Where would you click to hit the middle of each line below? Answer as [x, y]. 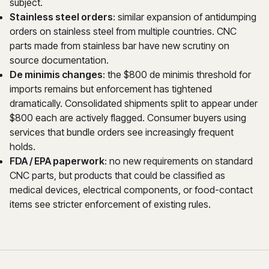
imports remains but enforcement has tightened [111, 89]
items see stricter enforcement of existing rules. [110, 204]
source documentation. [59, 60]
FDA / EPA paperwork [57, 161]
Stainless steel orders [61, 17]
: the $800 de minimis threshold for [177, 74]
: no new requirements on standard [179, 161]
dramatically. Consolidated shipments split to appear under [134, 103]
